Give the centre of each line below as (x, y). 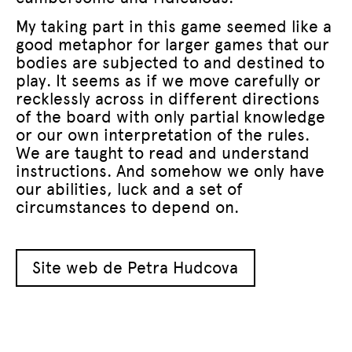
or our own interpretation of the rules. (163, 134)
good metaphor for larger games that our (172, 44)
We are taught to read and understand (163, 152)
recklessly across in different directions (168, 98)
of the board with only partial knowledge (170, 116)
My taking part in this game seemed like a (174, 26)
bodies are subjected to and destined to (170, 62)
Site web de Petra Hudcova (136, 268)
